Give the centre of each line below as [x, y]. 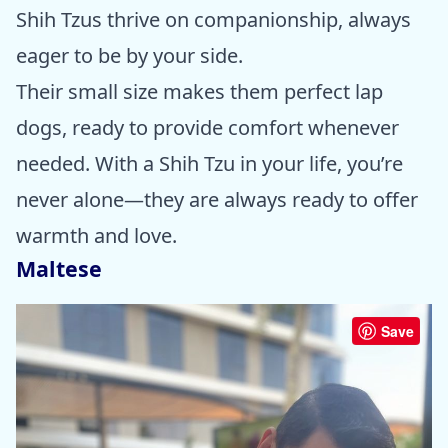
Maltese [59, 268]
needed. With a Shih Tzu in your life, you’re [209, 163]
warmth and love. [96, 235]
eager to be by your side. [129, 55]
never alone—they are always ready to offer [217, 199]
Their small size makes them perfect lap [199, 91]
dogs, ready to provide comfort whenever [207, 127]
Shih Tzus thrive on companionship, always [213, 19]
